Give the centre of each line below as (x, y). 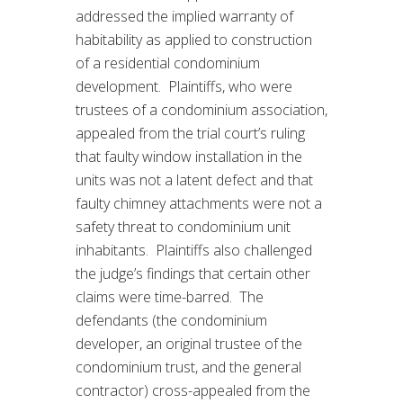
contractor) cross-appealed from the (193, 390)
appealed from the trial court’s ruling (190, 133)
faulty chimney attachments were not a (199, 203)
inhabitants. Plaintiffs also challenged (194, 250)
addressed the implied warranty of (184, 16)
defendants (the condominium (171, 320)
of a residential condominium (168, 63)
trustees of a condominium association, (201, 109)
